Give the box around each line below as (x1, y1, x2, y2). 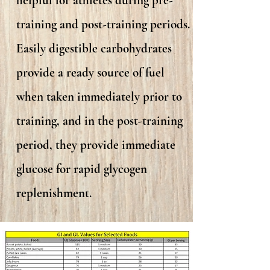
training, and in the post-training (16, 113, 183, 128)
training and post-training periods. (16, 17, 190, 32)
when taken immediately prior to (16, 89, 182, 104)
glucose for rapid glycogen (16, 162, 147, 177)
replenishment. (16, 186, 92, 201)
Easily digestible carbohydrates (16, 41, 172, 56)
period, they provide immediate (16, 137, 175, 152)
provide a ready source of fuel (16, 65, 165, 80)
